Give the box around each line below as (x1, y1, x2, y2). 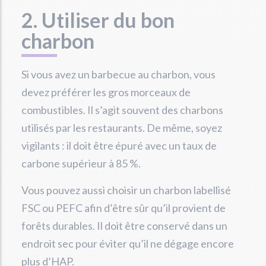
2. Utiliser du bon (21, 8, 175, 33)
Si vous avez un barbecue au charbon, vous (21, 68, 216, 81)
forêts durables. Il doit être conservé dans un (21, 219, 227, 233)
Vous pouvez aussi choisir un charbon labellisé (21, 183, 231, 197)
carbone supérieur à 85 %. (21, 157, 141, 170)
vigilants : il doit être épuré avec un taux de (21, 139, 217, 153)
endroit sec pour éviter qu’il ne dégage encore (21, 237, 234, 251)
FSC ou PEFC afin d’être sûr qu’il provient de (21, 201, 226, 215)
